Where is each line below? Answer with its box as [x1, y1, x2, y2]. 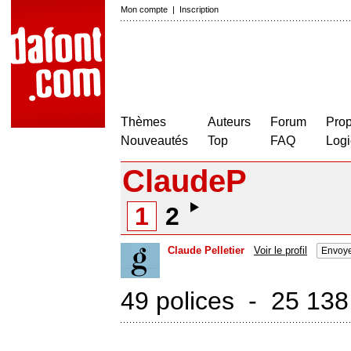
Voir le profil [254, 244, 307, 256]
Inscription [179, 5, 219, 14]
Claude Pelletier [168, 244, 244, 256]
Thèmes [121, 115, 166, 128]
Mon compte [121, 5, 168, 14]
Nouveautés [121, 134, 188, 147]
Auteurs [208, 115, 251, 128]
